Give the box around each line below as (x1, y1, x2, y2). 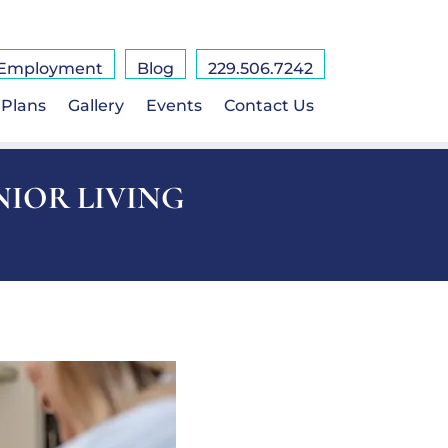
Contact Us (223, 95, 314, 115)
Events (145, 95, 202, 115)
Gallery (67, 95, 124, 115)
